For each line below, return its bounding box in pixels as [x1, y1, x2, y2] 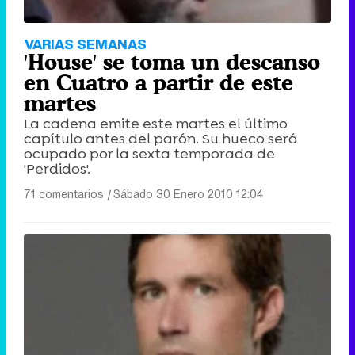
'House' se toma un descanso [24, 48, 320, 74]
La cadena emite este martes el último [24, 113, 288, 133]
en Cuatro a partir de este [24, 69, 293, 95]
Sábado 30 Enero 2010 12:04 [113, 185, 263, 202]
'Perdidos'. [24, 158, 90, 178]
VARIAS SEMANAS [25, 33, 147, 54]
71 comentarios [24, 185, 104, 202]
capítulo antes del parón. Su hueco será [24, 128, 298, 148]
